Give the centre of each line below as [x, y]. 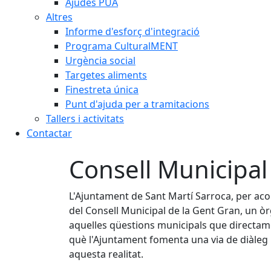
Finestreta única [102, 90]
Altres [59, 17]
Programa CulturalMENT [122, 46]
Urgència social [100, 60]
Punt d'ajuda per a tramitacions [137, 104]
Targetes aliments [106, 75]
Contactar [49, 133]
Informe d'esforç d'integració [132, 31]
